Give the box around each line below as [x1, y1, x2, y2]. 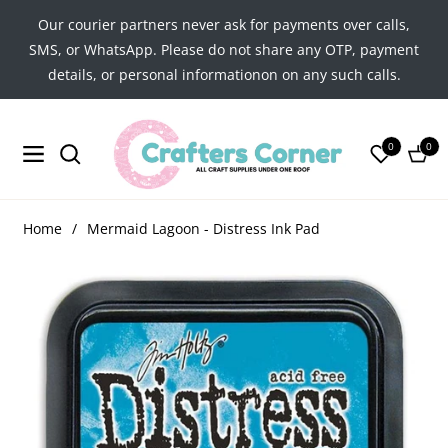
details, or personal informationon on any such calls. [47, 65, 401, 84]
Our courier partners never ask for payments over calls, [38, 15, 410, 34]
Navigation [19, 149, 91, 169]
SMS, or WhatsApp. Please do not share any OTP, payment [29, 40, 419, 59]
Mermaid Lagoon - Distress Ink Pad [87, 218, 320, 238]
